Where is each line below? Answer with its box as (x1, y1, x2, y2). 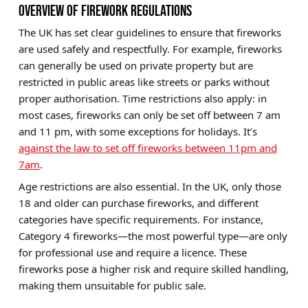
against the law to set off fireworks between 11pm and (18, 141, 277, 155)
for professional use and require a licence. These (18, 245, 247, 260)
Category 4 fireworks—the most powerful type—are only (18, 229, 287, 243)
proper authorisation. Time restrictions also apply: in (18, 91, 267, 106)
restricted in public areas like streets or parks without (18, 75, 269, 89)
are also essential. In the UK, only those (92, 179, 281, 194)
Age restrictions (18, 179, 93, 194)
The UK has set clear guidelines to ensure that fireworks (18, 25, 281, 40)
